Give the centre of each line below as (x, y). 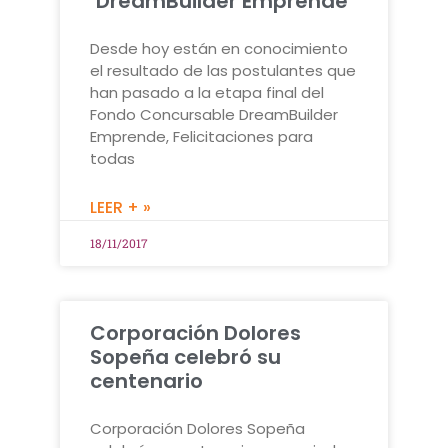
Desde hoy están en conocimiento (219, 48)
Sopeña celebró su (185, 356)
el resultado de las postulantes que (223, 70)
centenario (146, 380)
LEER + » (120, 207)
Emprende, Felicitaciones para (201, 136)
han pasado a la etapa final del (207, 92)
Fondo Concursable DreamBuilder (214, 114)
